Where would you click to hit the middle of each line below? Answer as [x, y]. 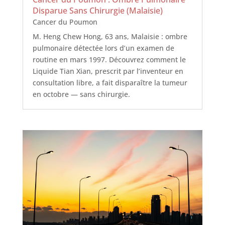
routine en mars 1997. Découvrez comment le [109, 59]
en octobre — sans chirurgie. [81, 94]
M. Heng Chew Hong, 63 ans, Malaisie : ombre [110, 36]
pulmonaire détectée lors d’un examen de [103, 48]
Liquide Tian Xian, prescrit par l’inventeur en [108, 71]
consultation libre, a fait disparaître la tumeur [110, 82]
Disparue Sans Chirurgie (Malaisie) [97, 10]
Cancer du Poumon [65, 22]
